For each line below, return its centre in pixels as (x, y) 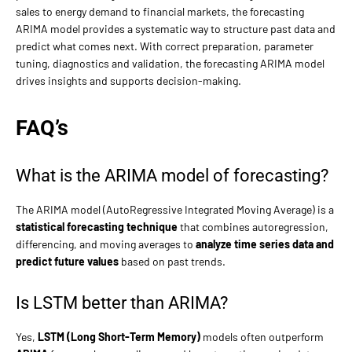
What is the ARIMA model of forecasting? (172, 175)
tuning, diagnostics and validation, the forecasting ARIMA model (170, 63)
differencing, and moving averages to (106, 244)
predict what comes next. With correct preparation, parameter (165, 46)
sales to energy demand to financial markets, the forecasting (160, 11)
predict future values (67, 261)
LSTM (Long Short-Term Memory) (119, 336)
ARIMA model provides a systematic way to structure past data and (176, 28)
